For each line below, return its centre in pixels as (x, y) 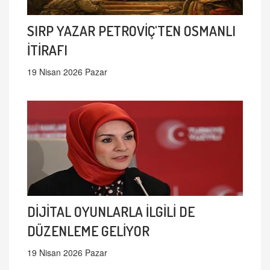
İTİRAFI (47, 49)
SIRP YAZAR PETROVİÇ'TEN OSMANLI (131, 30)
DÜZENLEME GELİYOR (88, 230)
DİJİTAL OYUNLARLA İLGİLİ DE (111, 211)
